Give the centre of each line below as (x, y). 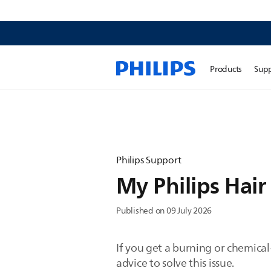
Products (226, 69)
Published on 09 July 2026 (164, 211)
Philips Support (149, 160)
